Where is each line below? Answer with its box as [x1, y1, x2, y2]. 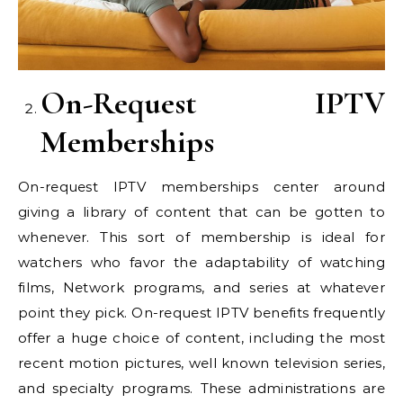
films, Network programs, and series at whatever [18, 279, 385, 297]
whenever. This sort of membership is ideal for [18, 228, 385, 246]
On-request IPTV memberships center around [18, 178, 385, 196]
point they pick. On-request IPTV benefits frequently [18, 304, 385, 322]
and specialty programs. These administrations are [18, 380, 385, 398]
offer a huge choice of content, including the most [18, 329, 385, 347]
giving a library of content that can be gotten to [18, 203, 385, 221]
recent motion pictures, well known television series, [18, 354, 385, 372]
